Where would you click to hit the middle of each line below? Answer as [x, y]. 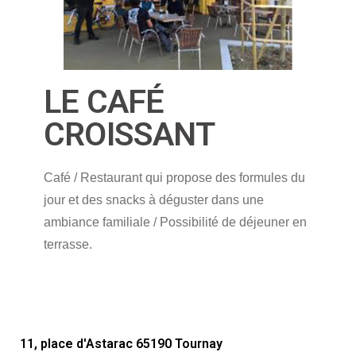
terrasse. [68, 244]
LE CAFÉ [104, 101]
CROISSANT [129, 134]
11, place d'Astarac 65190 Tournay [121, 343]
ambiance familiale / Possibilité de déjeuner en [175, 222]
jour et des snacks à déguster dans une [154, 199]
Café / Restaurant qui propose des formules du [174, 177]
